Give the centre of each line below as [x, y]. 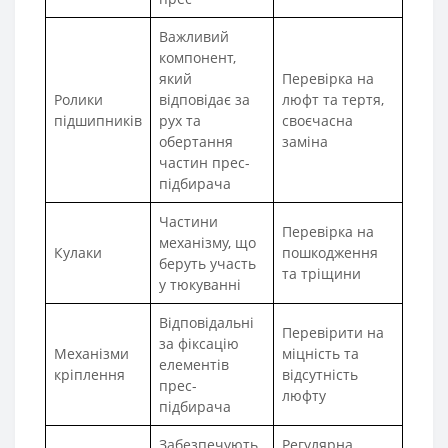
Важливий [194, 36]
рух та [180, 120]
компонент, [197, 57]
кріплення [89, 374]
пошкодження [330, 252]
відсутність [320, 374]
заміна [305, 141]
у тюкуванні [200, 284]
